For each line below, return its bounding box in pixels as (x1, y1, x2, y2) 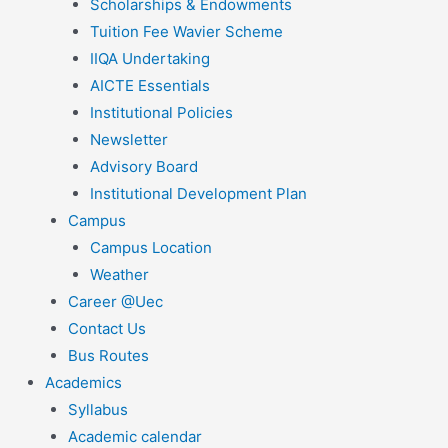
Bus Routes (67, 346, 149, 366)
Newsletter (90, 130, 168, 150)
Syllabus (67, 400, 128, 420)
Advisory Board (90, 157, 198, 177)
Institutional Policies (90, 103, 233, 123)
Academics (45, 373, 122, 393)
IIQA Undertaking (90, 49, 210, 69)
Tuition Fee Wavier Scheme (90, 22, 283, 42)
